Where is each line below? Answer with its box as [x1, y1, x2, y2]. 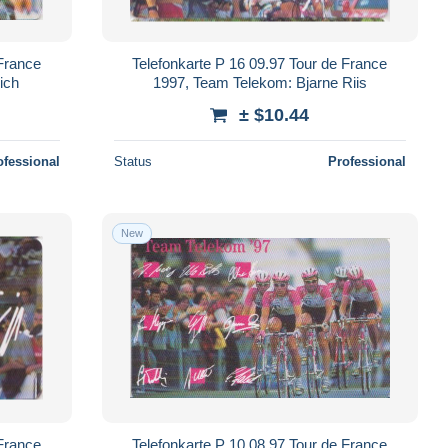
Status [113, 153, 152, 169]
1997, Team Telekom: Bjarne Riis [152, 73, 367, 91]
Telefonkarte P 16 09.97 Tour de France [132, 54, 388, 72]
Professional [327, 153, 406, 169]
